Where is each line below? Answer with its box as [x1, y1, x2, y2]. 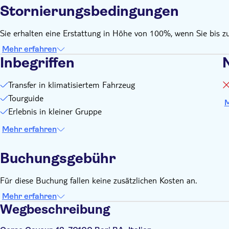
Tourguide [8, 93, 43, 103]
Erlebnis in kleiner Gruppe [8, 106, 102, 117]
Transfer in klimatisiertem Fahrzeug [8, 79, 135, 90]
